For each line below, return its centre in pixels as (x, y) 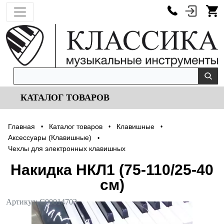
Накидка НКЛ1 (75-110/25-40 (112, 170)
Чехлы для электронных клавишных (67, 149)
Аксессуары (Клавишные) (50, 138)
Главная (21, 127)
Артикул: (23, 202)
